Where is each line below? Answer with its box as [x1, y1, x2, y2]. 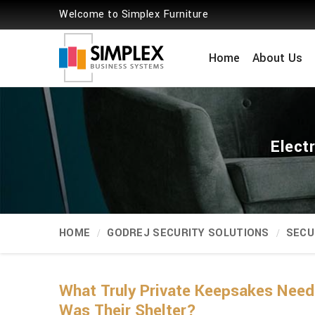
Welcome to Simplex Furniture [59, 7, 208, 22]
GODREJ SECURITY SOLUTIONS [107, 226, 269, 240]
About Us [252, 50, 302, 66]
